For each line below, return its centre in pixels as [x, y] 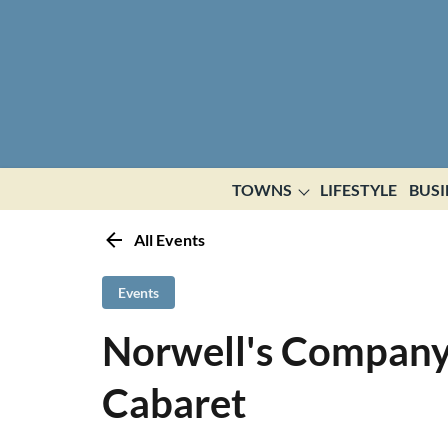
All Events [169, 239]
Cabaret [174, 403]
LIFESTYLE [358, 189]
